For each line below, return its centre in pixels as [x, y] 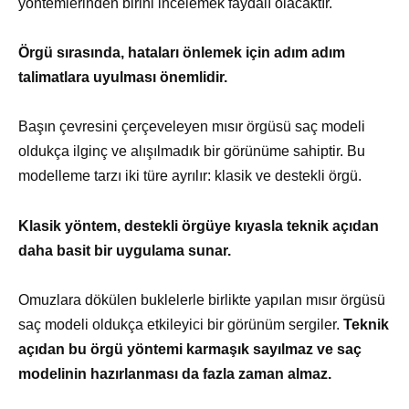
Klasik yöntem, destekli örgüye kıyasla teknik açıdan [199, 225]
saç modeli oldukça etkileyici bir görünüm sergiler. [181, 324]
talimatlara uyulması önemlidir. [123, 78]
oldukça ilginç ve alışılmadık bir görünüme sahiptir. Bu [192, 152]
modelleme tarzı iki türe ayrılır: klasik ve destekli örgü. [190, 176]
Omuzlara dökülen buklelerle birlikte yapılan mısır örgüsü [202, 299]
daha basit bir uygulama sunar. [125, 250]
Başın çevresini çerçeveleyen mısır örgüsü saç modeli [192, 127]
